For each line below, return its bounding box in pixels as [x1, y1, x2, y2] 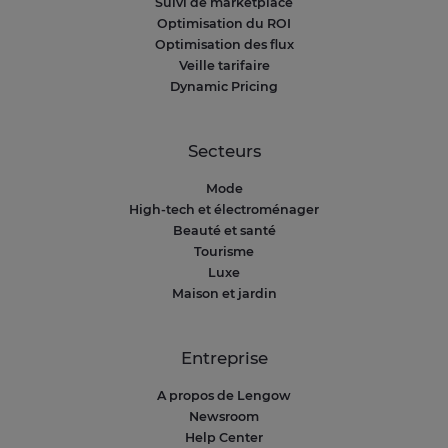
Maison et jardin [171, 286, 277, 302]
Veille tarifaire [178, 58, 270, 74]
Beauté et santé [172, 223, 276, 239]
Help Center [185, 430, 263, 446]
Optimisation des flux [154, 37, 294, 53]
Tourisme [194, 244, 254, 260]
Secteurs [187, 141, 261, 162]
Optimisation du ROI [157, 16, 291, 32]
